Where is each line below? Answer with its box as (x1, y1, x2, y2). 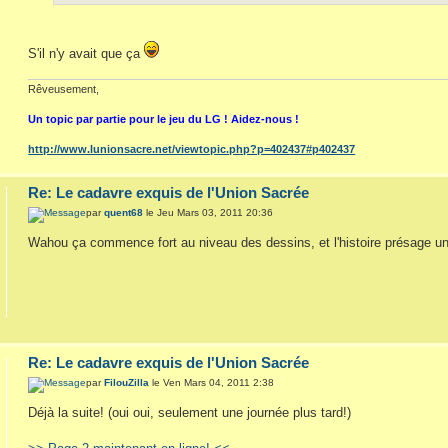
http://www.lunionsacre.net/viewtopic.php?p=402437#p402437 (28, 143, 356, 156)
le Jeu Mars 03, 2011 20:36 (143, 206, 274, 218)
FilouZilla (104, 376, 150, 388)
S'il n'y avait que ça (28, 45, 145, 61)
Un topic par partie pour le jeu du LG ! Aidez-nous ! (28, 113, 300, 126)
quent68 (104, 206, 144, 218)
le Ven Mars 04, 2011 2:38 (149, 376, 275, 388)
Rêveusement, (28, 83, 100, 96)
